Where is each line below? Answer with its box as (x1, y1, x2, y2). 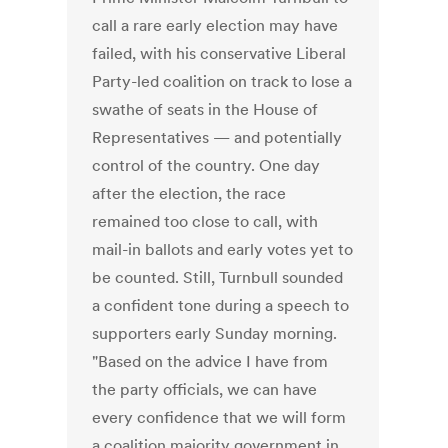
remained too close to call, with (92, 211, 319, 232)
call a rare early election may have (92, 15, 339, 36)
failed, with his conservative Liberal (92, 43, 347, 64)
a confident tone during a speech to (92, 295, 350, 316)
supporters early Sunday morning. (92, 323, 338, 344)
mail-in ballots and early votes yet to (92, 239, 354, 260)
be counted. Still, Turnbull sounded (92, 267, 344, 288)
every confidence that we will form (92, 407, 347, 428)
